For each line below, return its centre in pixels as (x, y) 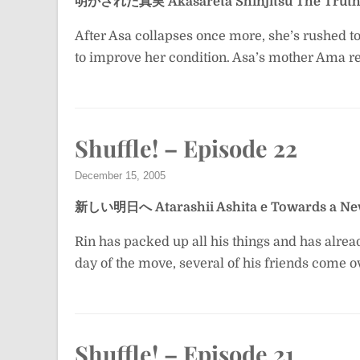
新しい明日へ (113, 207)
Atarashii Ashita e (211, 207)
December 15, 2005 (120, 176)
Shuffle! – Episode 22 (186, 148)
